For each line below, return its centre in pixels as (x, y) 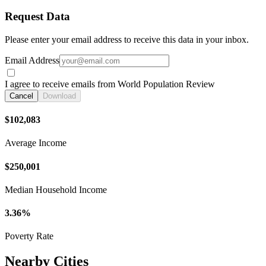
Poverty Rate (29, 236)
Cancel (21, 96)
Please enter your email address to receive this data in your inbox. (127, 39)
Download (59, 96)
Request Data (37, 16)
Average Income (36, 143)
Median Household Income (56, 189)
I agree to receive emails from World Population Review (110, 84)
